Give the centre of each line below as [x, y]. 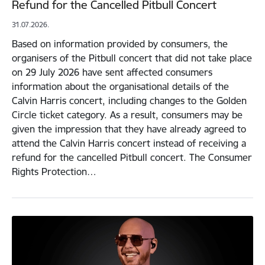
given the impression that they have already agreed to [129, 129]
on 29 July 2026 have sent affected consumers [112, 72]
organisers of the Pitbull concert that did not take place [132, 58]
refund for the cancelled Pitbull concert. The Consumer [132, 158]
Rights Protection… [54, 172]
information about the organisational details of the [120, 87]
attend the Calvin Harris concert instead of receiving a [129, 143]
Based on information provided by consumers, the [120, 44]
